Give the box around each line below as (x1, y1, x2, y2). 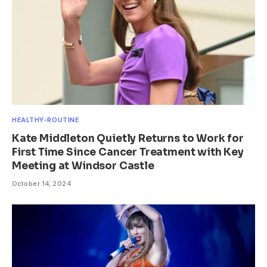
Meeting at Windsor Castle (12, 160, 154, 173)
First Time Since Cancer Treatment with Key (12, 146, 244, 159)
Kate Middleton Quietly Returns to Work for (12, 132, 244, 145)
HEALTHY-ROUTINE (12, 116, 79, 125)
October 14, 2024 (12, 179, 72, 188)
